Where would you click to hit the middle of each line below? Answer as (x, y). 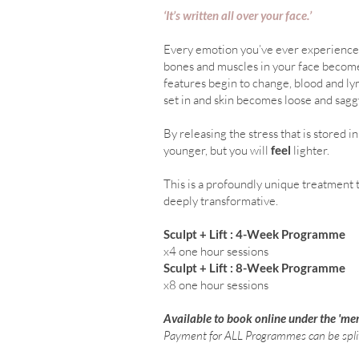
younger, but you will (216, 150)
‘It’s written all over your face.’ (238, 15)
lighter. (311, 150)
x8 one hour (195, 285)
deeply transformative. (221, 201)
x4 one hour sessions (217, 251)
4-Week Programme (290, 234)
